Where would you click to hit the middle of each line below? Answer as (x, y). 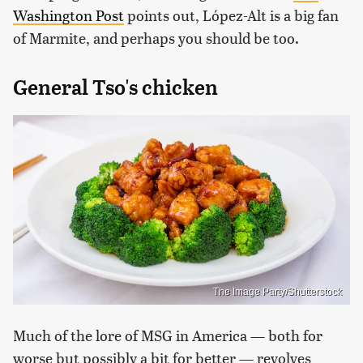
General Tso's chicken (115, 88)
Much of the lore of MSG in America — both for (168, 335)
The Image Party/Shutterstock (278, 291)
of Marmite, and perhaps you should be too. (156, 38)
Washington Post (68, 15)
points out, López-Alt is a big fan (231, 15)
